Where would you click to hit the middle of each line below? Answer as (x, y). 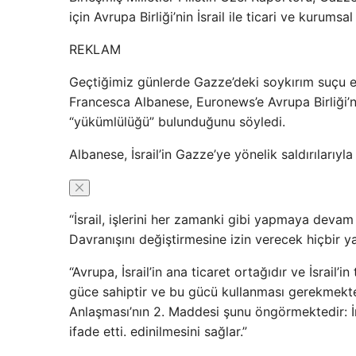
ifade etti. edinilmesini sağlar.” (158, 331)
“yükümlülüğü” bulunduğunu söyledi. (177, 122)
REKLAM (95, 49)
